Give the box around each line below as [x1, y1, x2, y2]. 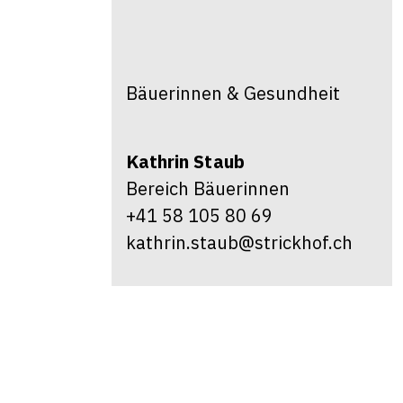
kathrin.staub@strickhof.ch [126, 230, 353, 255]
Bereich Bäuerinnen [126, 176, 290, 201]
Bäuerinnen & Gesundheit [126, 81, 340, 105]
